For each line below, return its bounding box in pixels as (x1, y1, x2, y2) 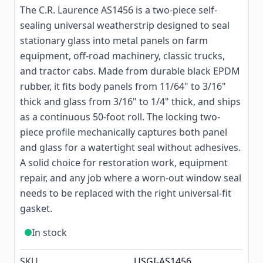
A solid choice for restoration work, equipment (20, 156, 228, 169)
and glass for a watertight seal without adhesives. (20, 141, 241, 154)
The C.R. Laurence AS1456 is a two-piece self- (20, 4, 217, 16)
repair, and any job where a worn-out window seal (20, 171, 241, 184)
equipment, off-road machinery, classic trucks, (20, 49, 225, 62)
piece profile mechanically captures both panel (20, 126, 227, 139)
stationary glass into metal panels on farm (20, 34, 208, 47)
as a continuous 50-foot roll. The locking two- (20, 110, 220, 123)
